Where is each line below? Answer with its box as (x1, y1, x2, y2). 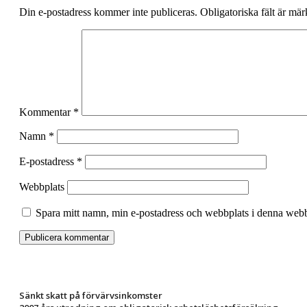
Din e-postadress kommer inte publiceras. (19, 5, 197, 18)
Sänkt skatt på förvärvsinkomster (19, 288, 162, 302)
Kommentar (19, 106, 73, 118)
